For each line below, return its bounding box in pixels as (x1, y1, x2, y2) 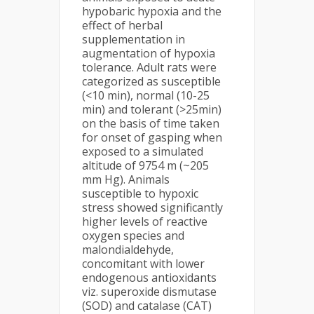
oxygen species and (82, 228, 184, 243)
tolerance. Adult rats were (82, 60, 217, 75)
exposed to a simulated (82, 144, 203, 159)
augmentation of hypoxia (82, 46, 215, 61)
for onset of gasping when (82, 130, 222, 145)
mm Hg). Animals (82, 172, 170, 187)
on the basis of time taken (82, 116, 219, 131)
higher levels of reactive (82, 214, 207, 229)
